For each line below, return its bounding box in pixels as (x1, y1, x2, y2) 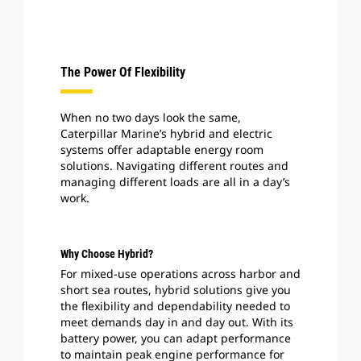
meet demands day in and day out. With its (60, 314, 293, 330)
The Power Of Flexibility (60, 64, 185, 80)
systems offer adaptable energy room (60, 142, 263, 157)
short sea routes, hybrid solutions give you (60, 282, 291, 297)
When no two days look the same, (60, 110, 241, 125)
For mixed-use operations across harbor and (60, 266, 301, 281)
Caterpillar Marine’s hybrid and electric (60, 126, 272, 141)
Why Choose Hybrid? (60, 247, 153, 260)
